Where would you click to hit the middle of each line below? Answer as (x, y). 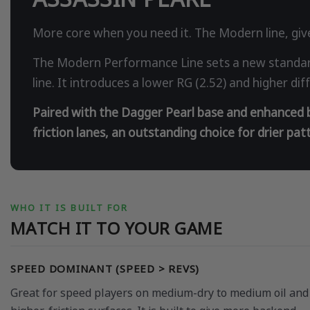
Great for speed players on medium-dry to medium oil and (159, 293)
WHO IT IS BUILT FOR (69, 208)
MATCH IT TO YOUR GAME (117, 228)
